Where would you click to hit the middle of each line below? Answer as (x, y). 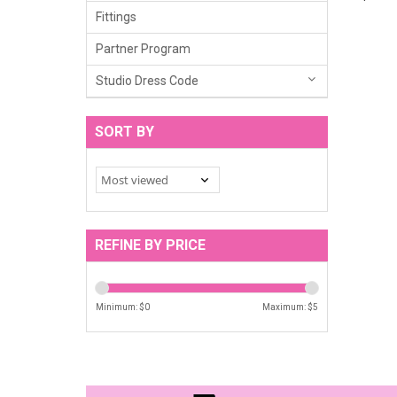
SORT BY (125, 131)
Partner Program (143, 48)
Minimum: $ (120, 307)
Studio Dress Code (147, 80)
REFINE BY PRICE (150, 245)
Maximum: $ (287, 307)
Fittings (116, 16)
